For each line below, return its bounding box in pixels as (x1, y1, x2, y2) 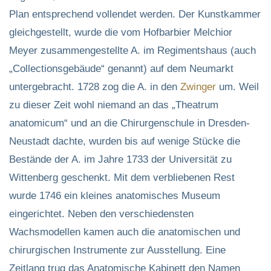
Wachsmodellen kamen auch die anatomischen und (9, 226, 240, 238)
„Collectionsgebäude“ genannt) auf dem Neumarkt (9, 62, 233, 74)
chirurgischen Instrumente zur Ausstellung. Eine (9, 244, 226, 256)
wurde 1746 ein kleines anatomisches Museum (9, 189, 220, 201)
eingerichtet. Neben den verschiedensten (9, 207, 194, 220)
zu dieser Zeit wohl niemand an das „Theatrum (9, 99, 218, 111)
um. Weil (216, 80, 259, 93)
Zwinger (180, 80, 216, 93)
